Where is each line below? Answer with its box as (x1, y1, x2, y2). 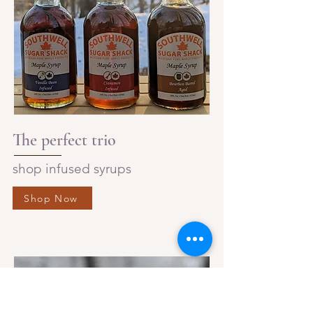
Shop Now (24, 191, 78, 205)
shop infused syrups (13, 161, 131, 177)
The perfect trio (13, 130, 116, 151)
